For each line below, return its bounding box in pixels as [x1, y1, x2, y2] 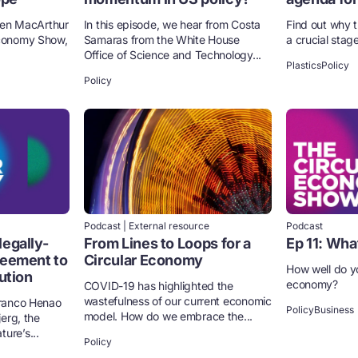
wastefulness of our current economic [83, 294, 272, 308]
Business [314, 304, 355, 316]
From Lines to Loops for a [83, 235, 251, 253]
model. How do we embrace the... [83, 309, 253, 324]
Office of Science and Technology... [83, 47, 261, 62]
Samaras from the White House [83, 32, 240, 46]
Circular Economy [83, 252, 203, 269]
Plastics [286, 58, 322, 71]
